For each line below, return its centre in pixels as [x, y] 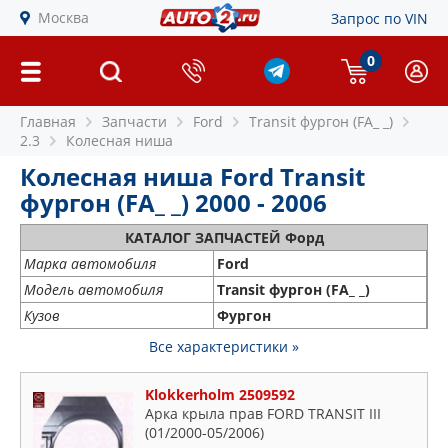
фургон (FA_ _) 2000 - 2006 [173, 202]
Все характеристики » [224, 346]
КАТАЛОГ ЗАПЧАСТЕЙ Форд [224, 237]
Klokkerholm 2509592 [220, 394]
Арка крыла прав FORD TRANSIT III [263, 413]
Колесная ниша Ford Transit [192, 176]
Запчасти [134, 121]
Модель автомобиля [93, 289]
